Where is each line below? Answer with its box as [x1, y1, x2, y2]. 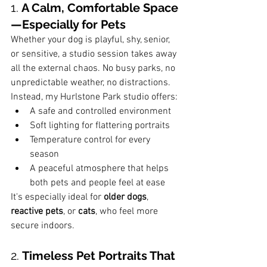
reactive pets [11, 206, 63, 218]
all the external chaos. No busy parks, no [11, 63, 178, 75]
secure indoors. [11, 220, 74, 232]
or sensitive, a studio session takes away [11, 48, 179, 61]
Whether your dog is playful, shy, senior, [11, 34, 172, 46]
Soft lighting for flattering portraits [30, 120, 170, 132]
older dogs [104, 191, 147, 204]
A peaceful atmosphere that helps [30, 163, 171, 175]
